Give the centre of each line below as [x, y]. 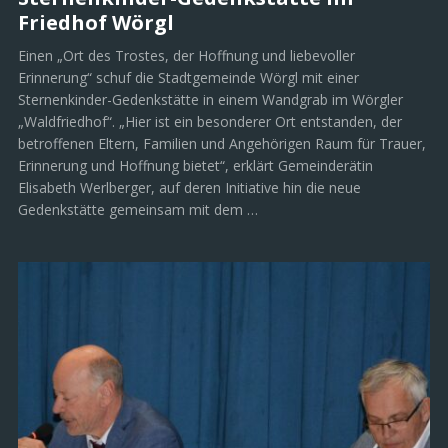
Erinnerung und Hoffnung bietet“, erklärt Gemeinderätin [195, 166]
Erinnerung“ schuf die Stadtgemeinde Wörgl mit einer [188, 78]
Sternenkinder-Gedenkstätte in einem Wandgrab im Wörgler [210, 100]
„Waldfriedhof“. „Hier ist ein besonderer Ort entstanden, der [210, 122]
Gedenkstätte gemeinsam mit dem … [138, 210]
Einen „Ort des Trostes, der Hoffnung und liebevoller [186, 56]
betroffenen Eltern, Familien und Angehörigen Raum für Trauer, [222, 144]
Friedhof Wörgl [96, 23]
